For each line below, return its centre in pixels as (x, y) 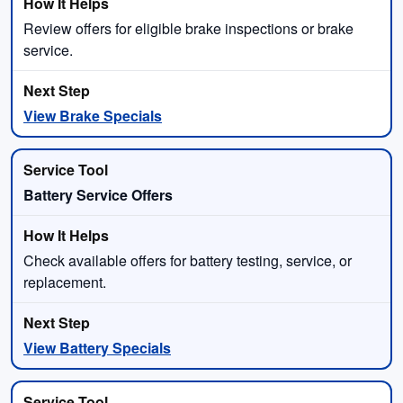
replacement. (65, 282)
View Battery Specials (97, 347)
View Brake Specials (93, 115)
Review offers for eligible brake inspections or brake (188, 28)
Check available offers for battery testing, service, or (188, 260)
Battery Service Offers (98, 194)
